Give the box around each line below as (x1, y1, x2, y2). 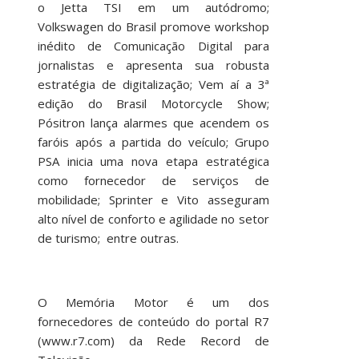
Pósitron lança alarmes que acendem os (37, 115, 269, 131)
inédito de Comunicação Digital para (37, 38, 269, 54)
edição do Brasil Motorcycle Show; (37, 95, 269, 111)
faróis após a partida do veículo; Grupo (37, 134, 269, 150)
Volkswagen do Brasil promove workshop (37, 18, 269, 34)
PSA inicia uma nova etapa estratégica (37, 153, 269, 169)
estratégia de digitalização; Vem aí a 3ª (37, 76, 269, 92)
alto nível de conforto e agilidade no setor (37, 211, 269, 227)
